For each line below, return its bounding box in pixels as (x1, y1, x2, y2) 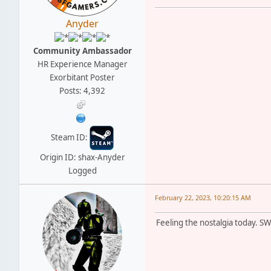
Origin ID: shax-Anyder (39, 151, 125, 163)
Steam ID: (51, 131, 90, 143)
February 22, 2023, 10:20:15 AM (155, 192, 251, 202)
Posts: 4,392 (59, 85, 105, 96)
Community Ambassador (33, 45, 132, 56)
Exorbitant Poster (50, 71, 115, 83)
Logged (68, 165, 97, 176)
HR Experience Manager (37, 58, 128, 70)
